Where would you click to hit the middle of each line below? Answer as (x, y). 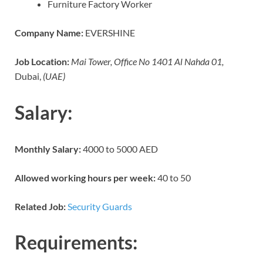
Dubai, (29, 76)
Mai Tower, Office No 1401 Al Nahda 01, (147, 61)
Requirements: (76, 242)
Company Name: (49, 32)
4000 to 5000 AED (119, 149)
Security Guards (100, 206)
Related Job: (40, 206)
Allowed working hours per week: (85, 177)
